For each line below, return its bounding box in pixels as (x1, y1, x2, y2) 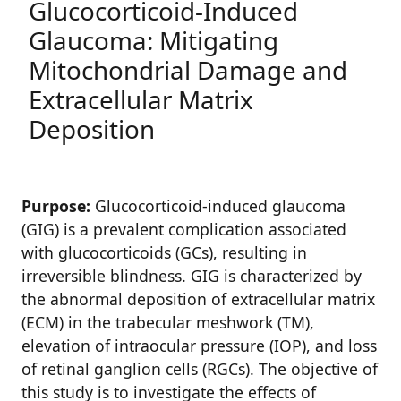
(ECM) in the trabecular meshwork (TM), (21, 311, 314, 333)
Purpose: (21, 195, 90, 217)
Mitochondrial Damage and (29, 53, 347, 87)
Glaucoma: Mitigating (29, 23, 278, 57)
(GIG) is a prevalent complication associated (21, 218, 346, 240)
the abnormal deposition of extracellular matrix (21, 288, 375, 310)
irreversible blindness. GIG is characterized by (21, 265, 362, 286)
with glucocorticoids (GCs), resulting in (21, 242, 307, 263)
